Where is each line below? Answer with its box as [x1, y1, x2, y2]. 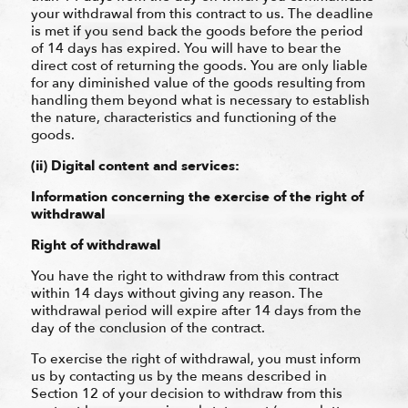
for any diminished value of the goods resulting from [30, 73, 365, 92]
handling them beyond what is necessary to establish [30, 90, 370, 109]
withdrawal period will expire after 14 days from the [30, 301, 362, 320]
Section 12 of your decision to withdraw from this [30, 383, 342, 403]
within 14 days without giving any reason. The [30, 283, 323, 302]
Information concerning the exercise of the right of [30, 187, 363, 206]
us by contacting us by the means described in [30, 366, 327, 385]
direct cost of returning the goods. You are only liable [30, 56, 368, 75]
